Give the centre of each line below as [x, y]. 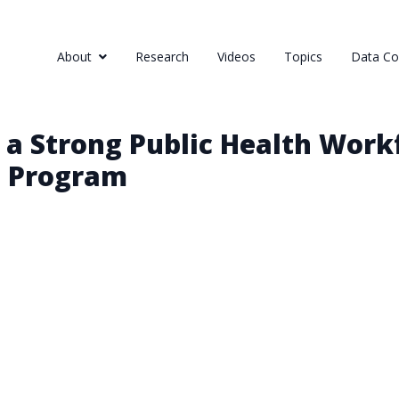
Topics [303, 57]
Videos [236, 57]
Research [162, 57]
